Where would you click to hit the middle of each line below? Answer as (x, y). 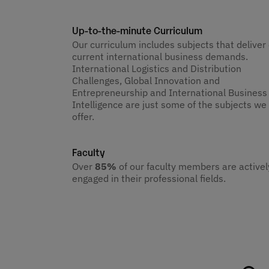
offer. (83, 116)
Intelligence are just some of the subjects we (169, 104)
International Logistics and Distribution (157, 68)
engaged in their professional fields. (149, 179)
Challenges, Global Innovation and (146, 80)
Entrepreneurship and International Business (170, 92)
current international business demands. (160, 56)
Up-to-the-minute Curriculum (137, 30)
